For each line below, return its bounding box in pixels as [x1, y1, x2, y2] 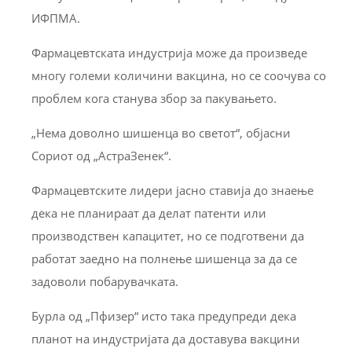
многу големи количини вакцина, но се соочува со [31, 67, 326, 83]
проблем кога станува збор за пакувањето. [31, 90, 277, 106]
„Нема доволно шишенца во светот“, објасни [31, 124, 291, 141]
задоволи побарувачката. [31, 273, 178, 289]
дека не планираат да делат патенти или [31, 204, 266, 221]
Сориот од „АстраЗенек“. [31, 147, 171, 163]
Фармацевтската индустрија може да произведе [31, 44, 307, 60]
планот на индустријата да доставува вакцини [31, 330, 300, 346]
